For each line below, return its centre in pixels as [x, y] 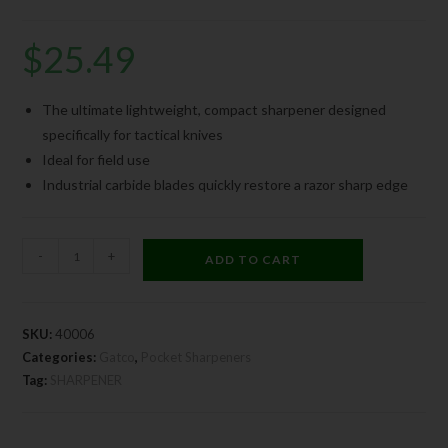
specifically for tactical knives [133, 135]
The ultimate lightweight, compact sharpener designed [214, 110]
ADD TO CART [253, 260]
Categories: [61, 357]
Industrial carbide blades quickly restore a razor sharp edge [225, 185]
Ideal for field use [96, 160]
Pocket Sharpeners [196, 357]
